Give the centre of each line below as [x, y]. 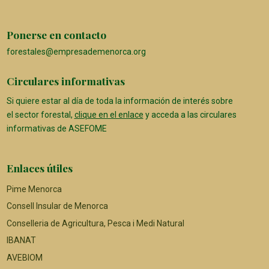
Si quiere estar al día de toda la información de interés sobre [119, 101]
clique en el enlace [109, 114]
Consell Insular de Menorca [57, 206]
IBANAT [21, 240]
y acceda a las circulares [190, 114]
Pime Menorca [34, 189]
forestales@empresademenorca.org [76, 52]
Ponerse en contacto [56, 35]
